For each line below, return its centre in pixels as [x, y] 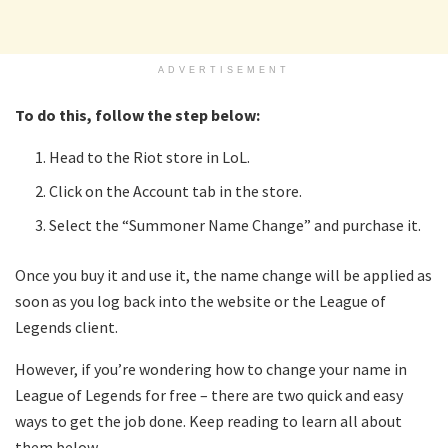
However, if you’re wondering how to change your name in [211, 368]
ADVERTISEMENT [224, 69]
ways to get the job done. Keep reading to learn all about [208, 420]
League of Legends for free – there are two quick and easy [209, 394]
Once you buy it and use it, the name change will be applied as [223, 274]
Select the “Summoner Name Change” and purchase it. [235, 224]
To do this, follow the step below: [137, 114]
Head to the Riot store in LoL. [150, 156]
